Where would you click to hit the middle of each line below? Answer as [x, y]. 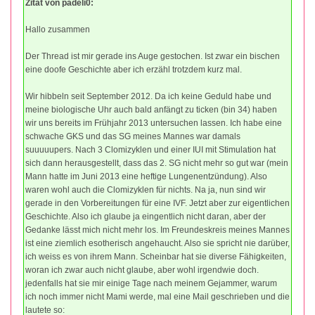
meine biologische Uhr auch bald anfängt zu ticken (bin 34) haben [151, 110]
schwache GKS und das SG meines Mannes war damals [133, 137]
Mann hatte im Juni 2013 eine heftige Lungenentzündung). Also [146, 177]
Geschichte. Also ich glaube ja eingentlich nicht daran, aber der [146, 217]
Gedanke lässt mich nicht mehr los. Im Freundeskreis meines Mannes [157, 230]
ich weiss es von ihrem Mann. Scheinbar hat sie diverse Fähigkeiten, [156, 257]
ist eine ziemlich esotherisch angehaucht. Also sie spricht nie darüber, [157, 244]
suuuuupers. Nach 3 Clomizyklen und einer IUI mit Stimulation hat [150, 150]
